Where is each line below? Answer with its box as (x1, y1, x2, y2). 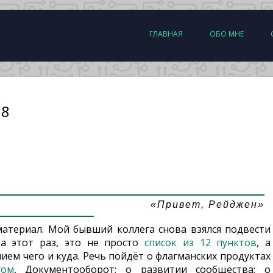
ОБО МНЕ (210, 29, 244, 39)
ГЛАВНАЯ (149, 29, 183, 39)
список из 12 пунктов (144, 235, 257, 249)
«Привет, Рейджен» (151, 199, 264, 210)
